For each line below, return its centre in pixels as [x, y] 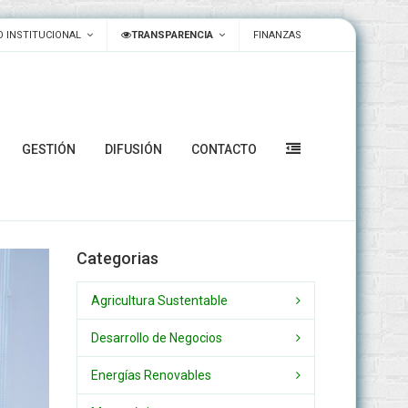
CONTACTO [224, 149]
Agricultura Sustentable [159, 301]
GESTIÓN [49, 149]
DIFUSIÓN [133, 149]
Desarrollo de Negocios [156, 338]
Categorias [117, 258]
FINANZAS [277, 35]
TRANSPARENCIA [172, 35]
